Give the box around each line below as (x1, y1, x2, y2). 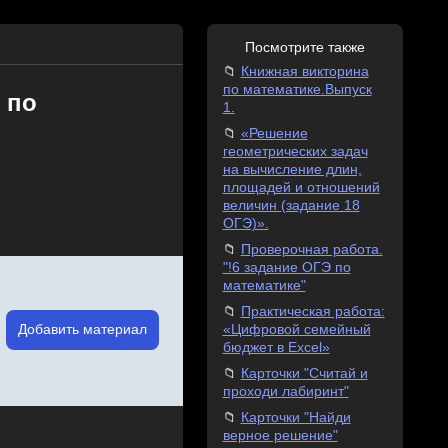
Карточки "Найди (240, 410, 351, 425)
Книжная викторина (240, 64, 369, 79)
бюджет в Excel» (222, 340, 330, 355)
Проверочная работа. (240, 242, 383, 257)
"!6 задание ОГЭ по (222, 260, 351, 275)
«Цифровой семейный (222, 322, 371, 337)
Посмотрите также (244, 40, 365, 55)
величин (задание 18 (222, 198, 360, 213)
